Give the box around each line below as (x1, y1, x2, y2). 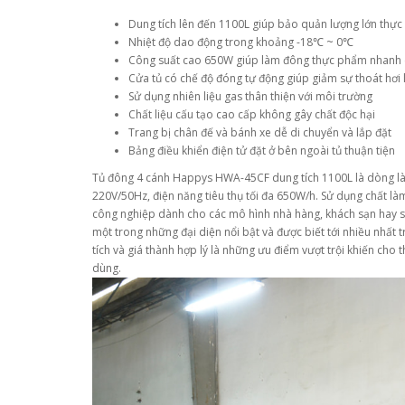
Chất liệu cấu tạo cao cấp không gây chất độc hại (128, 106, 375, 122)
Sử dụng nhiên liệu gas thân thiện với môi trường (128, 88, 372, 104)
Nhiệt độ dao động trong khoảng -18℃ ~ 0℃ (128, 33, 353, 50)
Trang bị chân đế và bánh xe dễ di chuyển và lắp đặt (128, 124, 391, 140)
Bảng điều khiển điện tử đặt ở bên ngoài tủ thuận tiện (128, 142, 395, 158)
